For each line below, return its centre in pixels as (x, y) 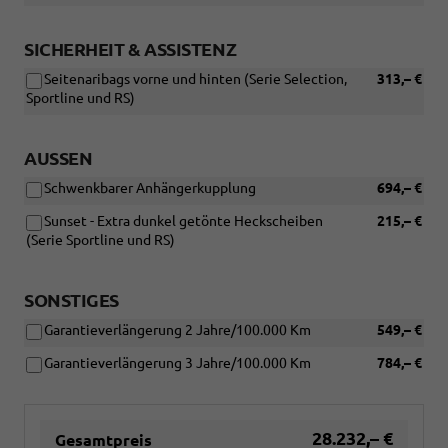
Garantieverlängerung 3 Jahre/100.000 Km (177, 363)
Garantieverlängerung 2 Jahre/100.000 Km (177, 330)
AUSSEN (51, 158)
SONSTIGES (71, 300)
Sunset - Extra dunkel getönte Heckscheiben (183, 221)
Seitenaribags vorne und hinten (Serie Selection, (195, 79)
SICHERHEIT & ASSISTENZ (130, 49)
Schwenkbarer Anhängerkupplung (150, 188)
